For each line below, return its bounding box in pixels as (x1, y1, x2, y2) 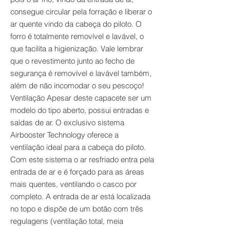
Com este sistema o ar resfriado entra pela (10, 155, 154, 164)
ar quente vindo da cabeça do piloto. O (10, 19, 142, 29)
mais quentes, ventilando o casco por (10, 179, 137, 189)
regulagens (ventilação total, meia (10, 216, 123, 226)
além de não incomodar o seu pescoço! (10, 81, 144, 90)
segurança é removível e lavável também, (10, 68, 151, 78)
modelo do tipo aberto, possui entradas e (10, 105, 149, 115)
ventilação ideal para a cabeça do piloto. (10, 142, 146, 152)
